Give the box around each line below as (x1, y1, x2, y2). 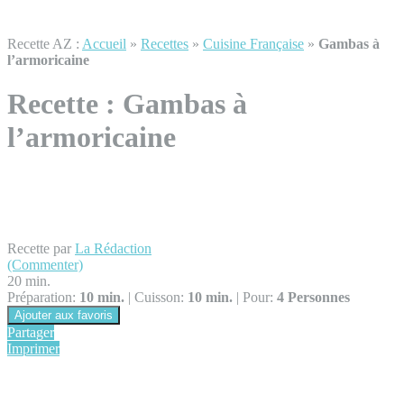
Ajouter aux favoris (14, 308, 113, 322)
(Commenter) (7, 256, 83, 272)
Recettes (141, 36, 188, 51)
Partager (7, 324, 54, 340)
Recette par (7, 240, 75, 256)
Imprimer (7, 340, 60, 356)
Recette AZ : (7, 36, 82, 51)
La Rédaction (75, 240, 151, 256)
